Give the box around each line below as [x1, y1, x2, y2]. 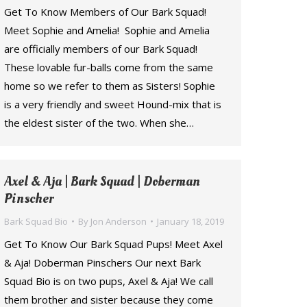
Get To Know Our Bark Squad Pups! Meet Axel [4, 237, 223, 251]
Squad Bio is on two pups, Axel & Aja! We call [4, 274, 213, 288]
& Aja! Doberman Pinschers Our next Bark [4, 256, 201, 269]
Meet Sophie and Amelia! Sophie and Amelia [4, 23, 210, 37]
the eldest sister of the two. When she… [4, 116, 194, 130]
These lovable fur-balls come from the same [4, 60, 213, 74]
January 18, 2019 [157, 215, 224, 228]
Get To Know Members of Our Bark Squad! [4, 5, 206, 19]
